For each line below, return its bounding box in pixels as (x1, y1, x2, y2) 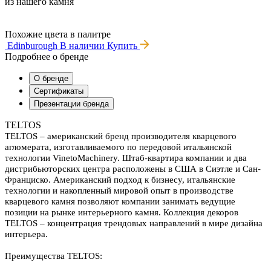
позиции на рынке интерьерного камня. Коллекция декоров (5, 207, 238, 218)
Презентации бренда (34, 99, 109, 109)
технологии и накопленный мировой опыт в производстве (5, 186, 233, 196)
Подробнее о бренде (5, 51, 88, 62)
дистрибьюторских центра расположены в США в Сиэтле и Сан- (5, 164, 261, 174)
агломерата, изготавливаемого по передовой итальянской (5, 142, 232, 152)
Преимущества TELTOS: (5, 251, 102, 261)
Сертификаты (34, 87, 83, 96)
